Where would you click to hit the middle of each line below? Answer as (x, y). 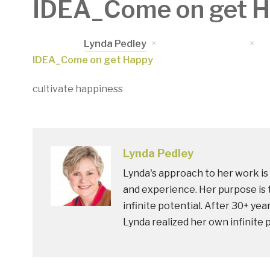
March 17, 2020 (210, 44)
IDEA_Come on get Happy (93, 60)
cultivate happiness (77, 89)
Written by (58, 44)
